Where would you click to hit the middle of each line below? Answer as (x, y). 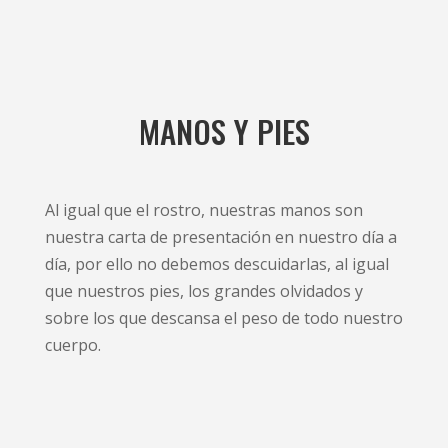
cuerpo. (72, 345)
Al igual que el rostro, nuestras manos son (203, 210)
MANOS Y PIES (224, 131)
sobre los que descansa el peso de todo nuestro (223, 318)
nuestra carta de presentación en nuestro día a (220, 237)
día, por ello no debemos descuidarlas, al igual (216, 264)
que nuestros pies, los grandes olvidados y (203, 291)
